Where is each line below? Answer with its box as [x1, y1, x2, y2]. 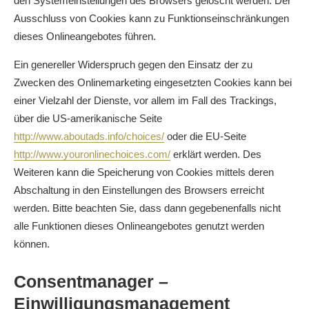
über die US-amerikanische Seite [14, 112, 162, 124]
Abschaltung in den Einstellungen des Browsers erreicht [14, 184, 264, 196]
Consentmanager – [14, 272, 168, 291]
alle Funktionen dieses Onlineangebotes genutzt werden [14, 220, 264, 232]
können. [14, 238, 50, 250]
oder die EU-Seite [164, 130, 246, 142]
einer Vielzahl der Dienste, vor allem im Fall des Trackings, [14, 94, 277, 106]
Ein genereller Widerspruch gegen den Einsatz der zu [14, 59, 252, 70]
